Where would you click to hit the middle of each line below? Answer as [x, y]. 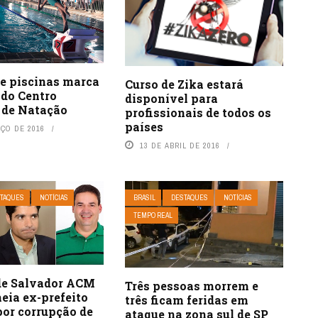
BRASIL [144, 197]
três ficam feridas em [186, 300]
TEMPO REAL [153, 215]
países [144, 126]
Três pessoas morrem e [191, 285]
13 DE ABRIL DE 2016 [180, 145]
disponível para [171, 98]
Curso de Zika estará [184, 84]
